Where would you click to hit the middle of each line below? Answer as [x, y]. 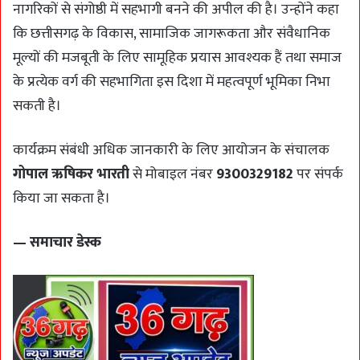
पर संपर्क [318, 175]
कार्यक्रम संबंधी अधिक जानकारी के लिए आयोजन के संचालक [171, 151]
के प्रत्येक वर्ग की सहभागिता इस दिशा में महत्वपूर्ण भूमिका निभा [172, 82]
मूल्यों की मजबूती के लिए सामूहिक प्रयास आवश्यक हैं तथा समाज [177, 58]
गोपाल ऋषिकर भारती [71, 175]
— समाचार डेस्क [57, 243]
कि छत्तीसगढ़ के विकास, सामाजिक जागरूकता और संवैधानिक [172, 34]
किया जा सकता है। [61, 199]
